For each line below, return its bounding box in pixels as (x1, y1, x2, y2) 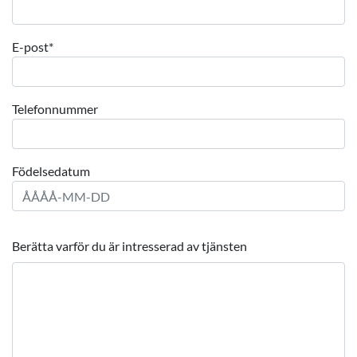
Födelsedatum (12, 163, 90, 178)
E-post (12, 39, 49, 54)
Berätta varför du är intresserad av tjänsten (12, 238, 247, 253)
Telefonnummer (12, 101, 98, 116)
